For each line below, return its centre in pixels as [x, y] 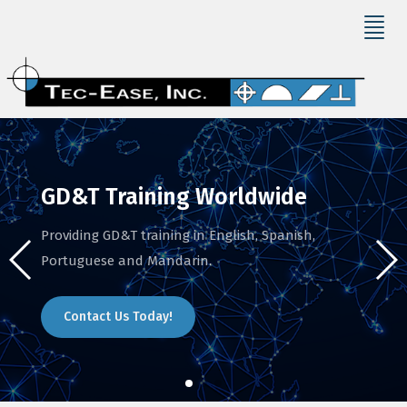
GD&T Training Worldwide [174, 197]
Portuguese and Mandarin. [126, 261]
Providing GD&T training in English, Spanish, [178, 235]
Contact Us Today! [118, 317]
